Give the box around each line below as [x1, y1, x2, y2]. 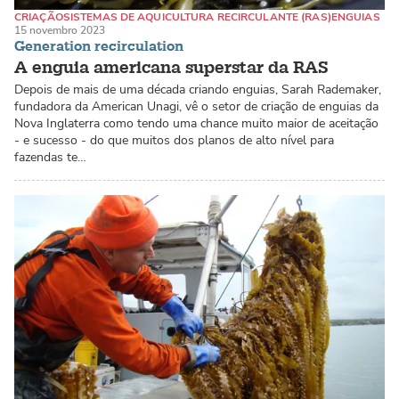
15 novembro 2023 [14, 22, 105, 37]
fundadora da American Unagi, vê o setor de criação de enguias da [14, 97, 379, 115]
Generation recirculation [14, 37, 183, 56]
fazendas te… [14, 148, 86, 166]
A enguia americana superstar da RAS [14, 56, 329, 78]
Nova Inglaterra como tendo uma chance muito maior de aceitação [14, 114, 379, 132]
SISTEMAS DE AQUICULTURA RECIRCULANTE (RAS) [62, 9, 331, 24]
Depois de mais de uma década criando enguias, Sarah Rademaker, [14, 80, 381, 98]
